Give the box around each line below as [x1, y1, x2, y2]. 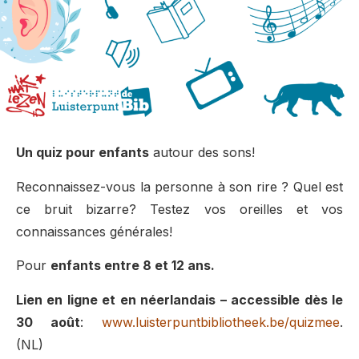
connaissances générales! [16, 223, 172, 240]
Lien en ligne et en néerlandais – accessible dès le [16, 291, 343, 308]
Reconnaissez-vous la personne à [16, 178, 225, 195]
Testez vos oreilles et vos [150, 200, 344, 217]
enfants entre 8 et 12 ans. [50, 257, 215, 274]
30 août [16, 313, 80, 330]
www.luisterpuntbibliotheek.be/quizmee [102, 313, 340, 330]
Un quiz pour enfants [16, 144, 149, 161]
